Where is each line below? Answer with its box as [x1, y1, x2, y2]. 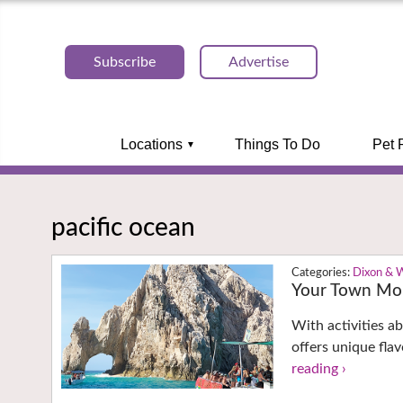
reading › [291, 362, 347, 377]
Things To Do [234, 137, 320, 152]
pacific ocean [51, 214, 195, 240]
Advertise [228, 55, 289, 69]
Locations [120, 137, 183, 152]
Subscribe [94, 55, 156, 69]
